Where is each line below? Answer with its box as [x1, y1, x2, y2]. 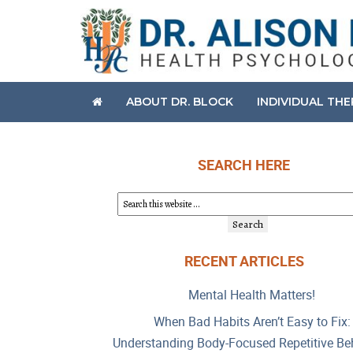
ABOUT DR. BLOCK [126, 94, 233, 109]
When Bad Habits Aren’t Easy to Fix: [153, 312, 351, 330]
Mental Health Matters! [188, 285, 315, 303]
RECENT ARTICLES [184, 251, 304, 270]
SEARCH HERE [198, 154, 290, 174]
